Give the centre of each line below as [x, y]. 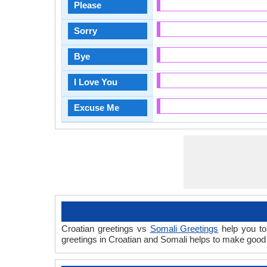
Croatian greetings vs [106, 229]
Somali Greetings [184, 229]
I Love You [96, 82]
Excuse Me [97, 108]
